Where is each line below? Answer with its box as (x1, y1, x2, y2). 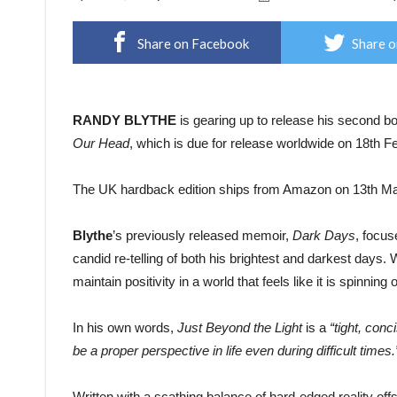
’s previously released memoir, (113, 228, 292, 244)
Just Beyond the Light (177, 320, 306, 336)
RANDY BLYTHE (73, 113, 176, 128)
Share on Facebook (137, 35, 249, 52)
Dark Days (292, 228, 355, 244)
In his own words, (73, 320, 177, 336)
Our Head (73, 136, 129, 152)
